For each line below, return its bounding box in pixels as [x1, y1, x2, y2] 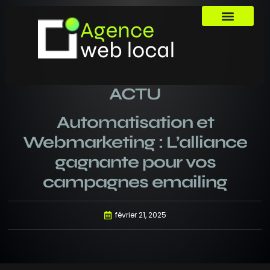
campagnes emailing [43, 172, 227, 192]
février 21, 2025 [115, 210, 166, 220]
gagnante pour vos [54, 152, 216, 172]
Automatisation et [56, 112, 214, 133]
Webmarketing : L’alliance [23, 132, 247, 152]
